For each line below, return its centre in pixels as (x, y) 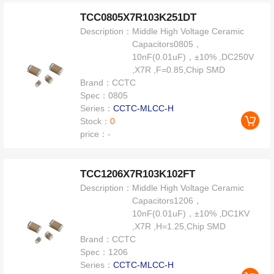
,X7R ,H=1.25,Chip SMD (179, 226)
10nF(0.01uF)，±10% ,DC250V (193, 57)
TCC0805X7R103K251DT (139, 17)
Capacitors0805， (167, 44)
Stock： (95, 121)
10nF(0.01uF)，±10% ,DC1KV (191, 213)
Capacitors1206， (167, 200)
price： (94, 134)
